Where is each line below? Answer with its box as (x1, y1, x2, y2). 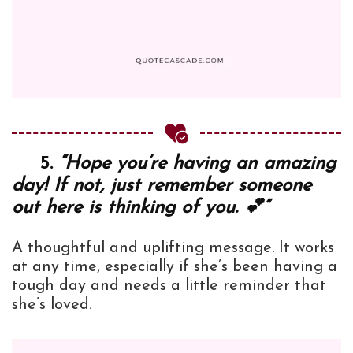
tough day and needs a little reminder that (12, 277, 326, 294)
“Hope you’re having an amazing (59, 154, 336, 173)
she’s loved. (12, 296, 91, 313)
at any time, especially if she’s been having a (12, 258, 337, 275)
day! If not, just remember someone (12, 176, 311, 195)
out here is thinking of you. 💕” (12, 198, 269, 217)
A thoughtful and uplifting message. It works (12, 240, 334, 256)
